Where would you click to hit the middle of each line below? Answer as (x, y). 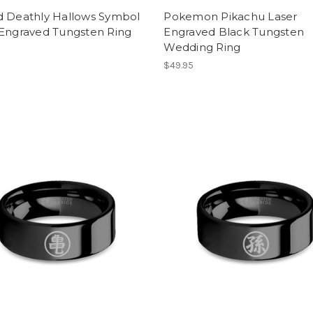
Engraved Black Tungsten (234, 32)
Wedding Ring (202, 47)
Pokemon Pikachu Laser (231, 16)
